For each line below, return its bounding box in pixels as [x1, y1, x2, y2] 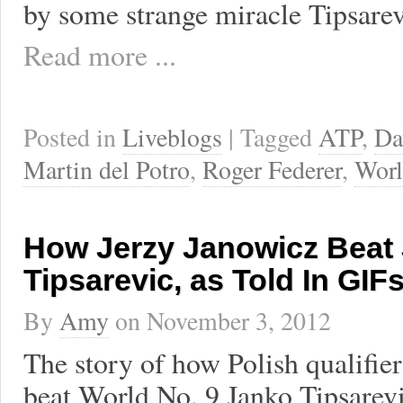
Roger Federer [202, 153, 342, 186]
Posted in [23, 121, 122, 154]
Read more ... [23, 35, 176, 74]
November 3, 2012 [147, 304, 331, 337]
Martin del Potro [23, 153, 190, 186]
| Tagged [228, 121, 318, 154]
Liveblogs [122, 121, 222, 154]
